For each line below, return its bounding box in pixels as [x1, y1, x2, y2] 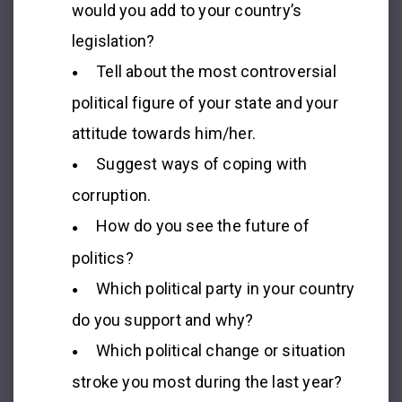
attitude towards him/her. [72, 124, 256, 143]
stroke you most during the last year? [72, 372, 343, 391]
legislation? [72, 31, 155, 50]
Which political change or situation [96, 340, 346, 360]
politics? [72, 248, 134, 267]
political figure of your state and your [72, 93, 338, 112]
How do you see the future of [96, 216, 310, 236]
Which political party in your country [96, 278, 355, 298]
